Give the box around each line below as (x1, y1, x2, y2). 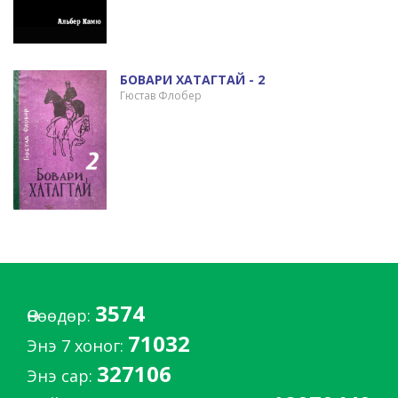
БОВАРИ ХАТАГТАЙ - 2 (119, 70, 265, 88)
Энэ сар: (27, 364, 97, 386)
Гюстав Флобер (119, 87, 202, 103)
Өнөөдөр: (27, 304, 95, 326)
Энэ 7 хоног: (27, 334, 128, 356)
